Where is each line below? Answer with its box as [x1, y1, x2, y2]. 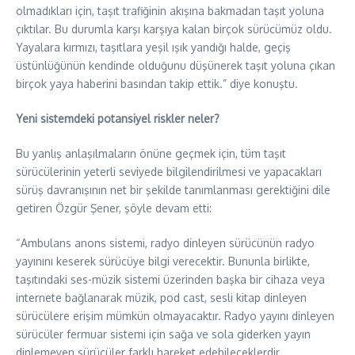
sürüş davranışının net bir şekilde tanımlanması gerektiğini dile [16, 182, 330, 197]
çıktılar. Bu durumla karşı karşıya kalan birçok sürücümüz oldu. [16, 21, 332, 36]
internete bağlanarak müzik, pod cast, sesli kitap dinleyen [16, 290, 307, 304]
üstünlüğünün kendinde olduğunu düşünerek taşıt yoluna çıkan [16, 58, 335, 72]
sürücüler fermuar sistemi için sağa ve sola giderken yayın [16, 326, 311, 341]
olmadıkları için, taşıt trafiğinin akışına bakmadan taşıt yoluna [16, 3, 324, 17]
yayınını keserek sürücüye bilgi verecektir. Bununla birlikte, [16, 254, 310, 268]
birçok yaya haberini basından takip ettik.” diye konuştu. [16, 76, 298, 90]
